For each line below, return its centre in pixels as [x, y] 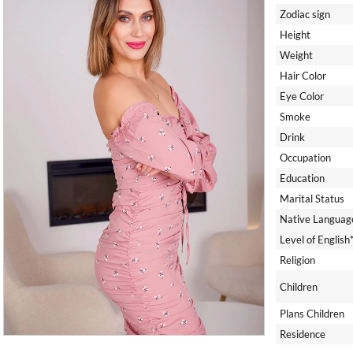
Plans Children [312, 314]
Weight [296, 55]
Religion [297, 260]
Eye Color [301, 96]
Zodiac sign [305, 14]
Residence [302, 334]
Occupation [305, 158]
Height [295, 35]
